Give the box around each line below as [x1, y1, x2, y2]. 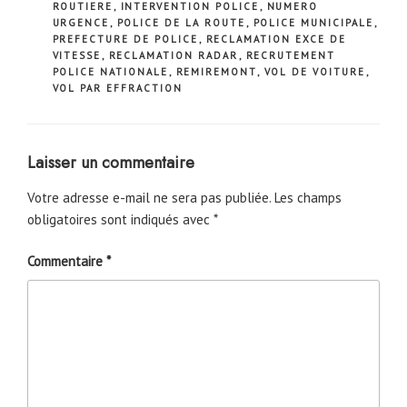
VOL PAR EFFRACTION [52, 82, 184, 95]
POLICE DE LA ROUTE [116, 16, 246, 30]
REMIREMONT [175, 65, 257, 79]
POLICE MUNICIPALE [253, 16, 374, 30]
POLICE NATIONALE [52, 65, 169, 79]
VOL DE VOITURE [263, 65, 366, 79]
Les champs [274, 188, 342, 206]
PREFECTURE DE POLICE [52, 33, 199, 46]
